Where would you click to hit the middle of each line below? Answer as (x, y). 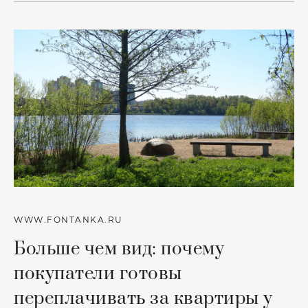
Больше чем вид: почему (119, 249)
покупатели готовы (98, 274)
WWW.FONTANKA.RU (68, 220)
